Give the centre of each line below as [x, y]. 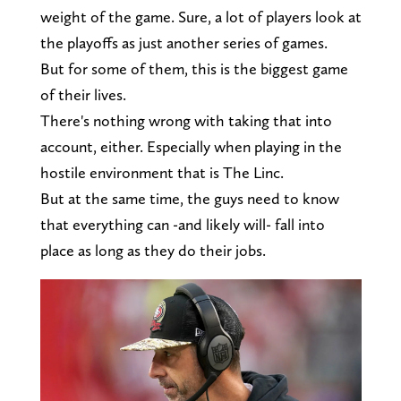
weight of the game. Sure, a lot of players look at [200, 17]
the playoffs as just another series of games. [183, 43]
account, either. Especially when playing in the [191, 147]
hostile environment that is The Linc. [162, 173]
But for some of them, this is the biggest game [194, 69]
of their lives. [83, 95]
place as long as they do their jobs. [153, 251]
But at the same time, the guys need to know [189, 199]
